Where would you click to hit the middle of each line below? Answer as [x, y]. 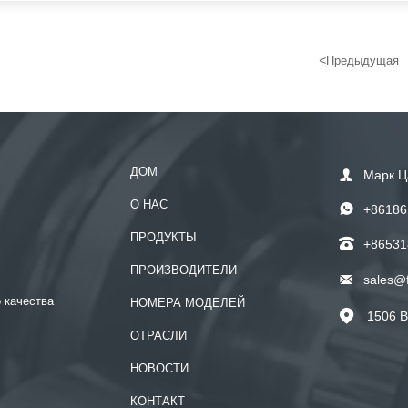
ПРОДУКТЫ [163, 238]
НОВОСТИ [159, 369]
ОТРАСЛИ [158, 336]
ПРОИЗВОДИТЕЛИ [183, 270]
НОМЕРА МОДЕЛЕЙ [187, 303]
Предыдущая [362, 61]
